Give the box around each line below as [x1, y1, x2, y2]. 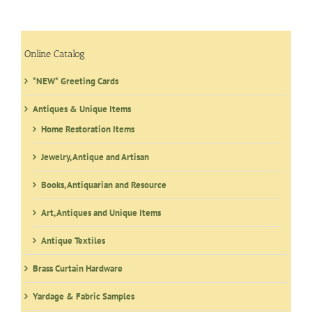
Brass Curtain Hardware [33, 262, 123, 274]
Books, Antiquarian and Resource [41, 178, 166, 191]
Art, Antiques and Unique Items [41, 206, 161, 219]
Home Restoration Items [41, 123, 134, 135]
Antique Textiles [41, 234, 105, 247]
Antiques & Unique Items [33, 102, 131, 115]
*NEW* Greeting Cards [33, 75, 118, 87]
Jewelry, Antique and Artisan [41, 150, 149, 163]
